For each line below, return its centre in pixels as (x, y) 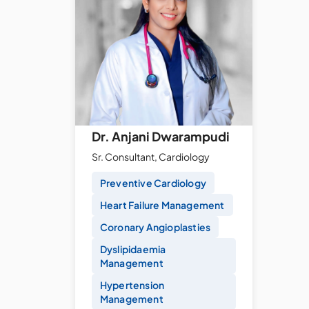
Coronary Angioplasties (155, 227)
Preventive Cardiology (153, 183)
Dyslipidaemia (133, 249)
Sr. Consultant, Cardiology (150, 157)
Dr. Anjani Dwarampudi (160, 137)
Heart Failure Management (162, 205)
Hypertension (132, 285)
